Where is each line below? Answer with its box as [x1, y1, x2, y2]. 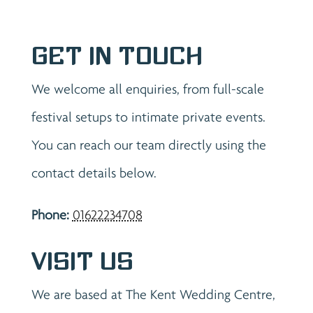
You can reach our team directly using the [31, 137, 266, 152]
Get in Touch [31, 43, 203, 69]
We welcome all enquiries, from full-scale [31, 81, 264, 96]
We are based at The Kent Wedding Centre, [31, 286, 275, 302]
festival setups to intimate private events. [31, 109, 265, 124]
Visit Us [31, 248, 133, 275]
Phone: [31, 207, 69, 222]
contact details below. [31, 165, 156, 180]
